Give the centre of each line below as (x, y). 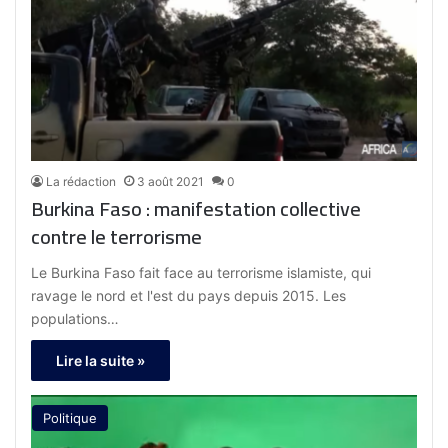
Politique (70, 418)
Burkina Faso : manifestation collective (196, 209)
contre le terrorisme (117, 237)
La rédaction (81, 182)
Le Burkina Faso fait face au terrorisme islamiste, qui (201, 273)
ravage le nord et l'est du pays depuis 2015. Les (189, 296)
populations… (75, 319)
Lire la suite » (101, 361)
